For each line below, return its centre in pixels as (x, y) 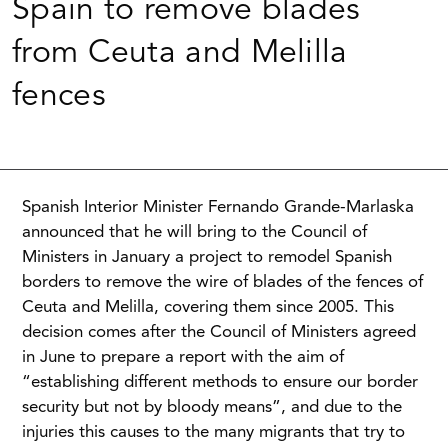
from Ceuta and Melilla (180, 54)
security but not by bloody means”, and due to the (212, 408)
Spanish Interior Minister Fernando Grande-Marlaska (218, 208)
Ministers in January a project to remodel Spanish (207, 258)
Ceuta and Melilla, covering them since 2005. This (208, 308)
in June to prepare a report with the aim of (183, 358)
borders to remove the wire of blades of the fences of (222, 283)
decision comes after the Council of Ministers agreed (219, 333)
